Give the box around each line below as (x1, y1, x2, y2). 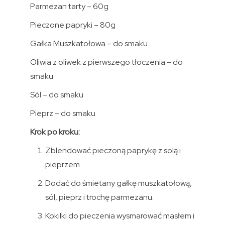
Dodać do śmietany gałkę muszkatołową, (45, 177, 192, 188)
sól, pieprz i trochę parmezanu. (45, 191, 154, 202)
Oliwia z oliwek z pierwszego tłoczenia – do (30, 56, 183, 67)
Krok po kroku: (30, 126, 80, 137)
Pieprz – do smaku (30, 107, 95, 119)
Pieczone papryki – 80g (30, 19, 116, 30)
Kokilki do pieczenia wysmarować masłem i (45, 210, 194, 221)
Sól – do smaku (30, 89, 83, 100)
